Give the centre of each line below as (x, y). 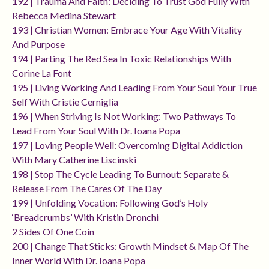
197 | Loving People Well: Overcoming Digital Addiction (127, 145)
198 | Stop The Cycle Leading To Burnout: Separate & (120, 174)
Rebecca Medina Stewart (64, 16)
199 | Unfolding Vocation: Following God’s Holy (110, 203)
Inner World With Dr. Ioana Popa (79, 261)
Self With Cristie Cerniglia (65, 102)
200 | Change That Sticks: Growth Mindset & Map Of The (130, 246)
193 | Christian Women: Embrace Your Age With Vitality (127, 30)
